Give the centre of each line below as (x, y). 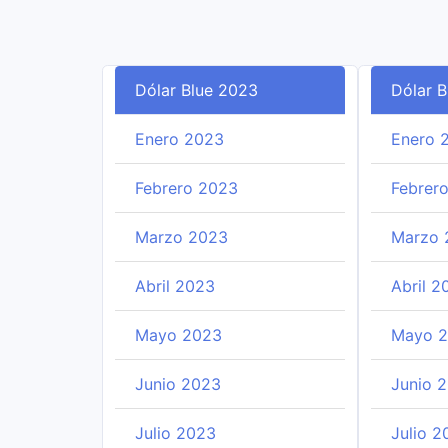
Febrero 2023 (186, 188)
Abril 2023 (175, 286)
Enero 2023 (179, 139)
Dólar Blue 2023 (196, 90)
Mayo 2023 (178, 335)
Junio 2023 (178, 384)
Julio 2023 (175, 433)
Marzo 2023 (181, 237)
